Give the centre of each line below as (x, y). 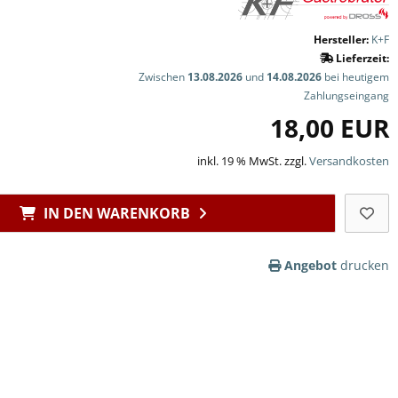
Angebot (310, 266)
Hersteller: (341, 40)
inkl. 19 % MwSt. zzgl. (253, 161)
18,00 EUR (330, 128)
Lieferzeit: (361, 59)
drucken (363, 266)
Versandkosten (349, 161)
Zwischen (163, 77)
